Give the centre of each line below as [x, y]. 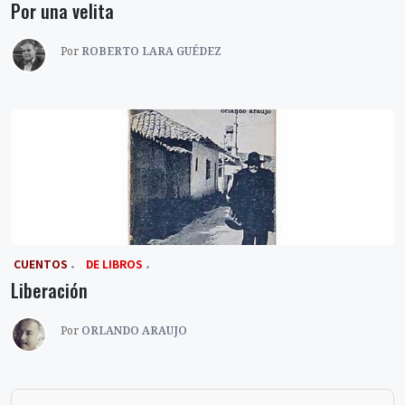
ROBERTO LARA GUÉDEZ [151, 52]
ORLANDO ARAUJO [134, 331]
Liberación [49, 291]
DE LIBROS [114, 264]
